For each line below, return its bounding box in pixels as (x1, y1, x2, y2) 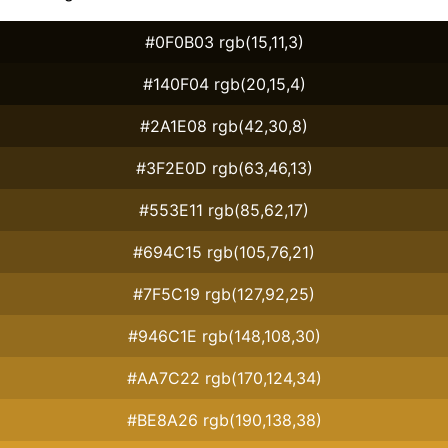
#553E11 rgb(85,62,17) (139, 199, 309, 220)
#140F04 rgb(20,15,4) (142, 73, 306, 94)
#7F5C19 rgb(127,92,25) (133, 283, 315, 304)
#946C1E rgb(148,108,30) (127, 325, 321, 346)
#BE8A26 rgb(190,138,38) (126, 409, 322, 430)
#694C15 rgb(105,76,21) (133, 241, 315, 262)
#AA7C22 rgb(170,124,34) (126, 367, 322, 388)
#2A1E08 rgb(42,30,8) (140, 115, 308, 136)
